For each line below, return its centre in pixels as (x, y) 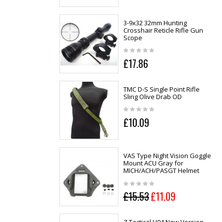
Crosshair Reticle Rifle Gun (163, 30)
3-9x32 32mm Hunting (155, 23)
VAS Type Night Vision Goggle (167, 156)
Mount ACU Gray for (153, 163)
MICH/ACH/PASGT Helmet (161, 171)
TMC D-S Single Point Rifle (161, 89)
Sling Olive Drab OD (152, 96)
